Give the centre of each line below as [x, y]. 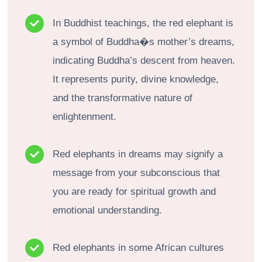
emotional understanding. [107, 210]
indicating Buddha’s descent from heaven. [144, 60]
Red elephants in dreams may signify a [138, 154]
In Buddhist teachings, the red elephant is [143, 23]
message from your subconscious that [136, 173]
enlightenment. [85, 116]
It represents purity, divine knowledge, [136, 79]
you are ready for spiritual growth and [134, 191]
